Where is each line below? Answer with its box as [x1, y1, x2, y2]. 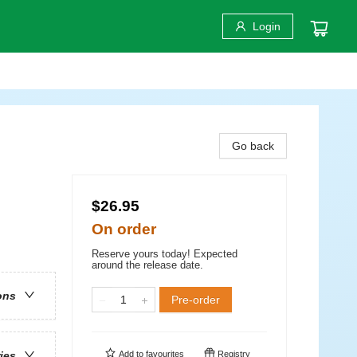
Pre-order [171, 293, 220, 306]
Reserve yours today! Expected [92, 248, 237, 260]
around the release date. [92, 259, 203, 271]
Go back [232, 139, 274, 152]
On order [92, 221, 156, 237]
